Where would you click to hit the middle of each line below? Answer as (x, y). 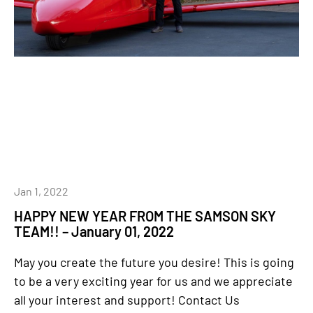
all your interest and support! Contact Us (127, 300)
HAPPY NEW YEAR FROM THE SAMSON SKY (145, 216)
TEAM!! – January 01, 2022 (94, 231)
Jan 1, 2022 (41, 191)
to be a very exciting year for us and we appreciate (153, 281)
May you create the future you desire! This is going (154, 262)
